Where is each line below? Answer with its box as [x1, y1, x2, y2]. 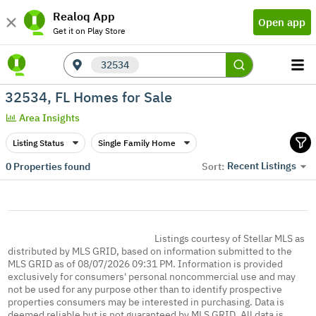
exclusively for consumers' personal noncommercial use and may [8, 270, 296, 283]
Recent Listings [227, 159, 296, 173]
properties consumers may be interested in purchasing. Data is [8, 296, 285, 308]
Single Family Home [97, 137, 176, 148]
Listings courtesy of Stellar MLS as [154, 232, 305, 245]
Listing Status [12, 137, 64, 148]
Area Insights [19, 111, 80, 124]
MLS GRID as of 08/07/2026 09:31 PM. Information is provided [8, 257, 284, 270]
